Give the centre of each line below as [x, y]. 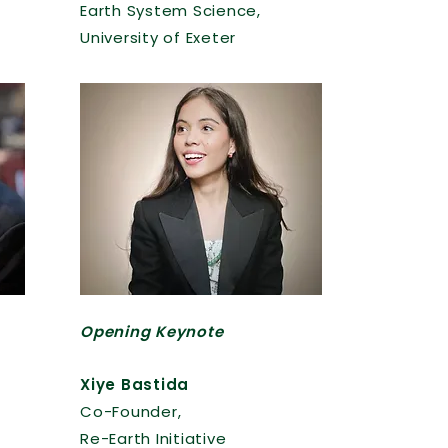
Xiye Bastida [134, 384]
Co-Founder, [131, 411]
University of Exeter [158, 37]
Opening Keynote [152, 331]
